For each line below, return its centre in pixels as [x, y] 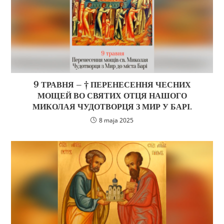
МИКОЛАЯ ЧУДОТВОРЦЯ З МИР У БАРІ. [112, 107]
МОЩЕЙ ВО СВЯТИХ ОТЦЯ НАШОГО [112, 96]
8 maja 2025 [116, 120]
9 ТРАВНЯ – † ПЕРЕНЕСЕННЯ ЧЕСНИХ [112, 85]
